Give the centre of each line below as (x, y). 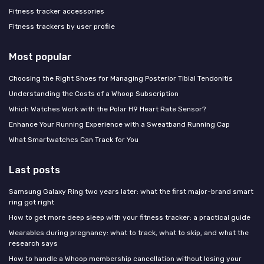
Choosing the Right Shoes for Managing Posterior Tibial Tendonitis (121, 79)
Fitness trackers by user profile (62, 27)
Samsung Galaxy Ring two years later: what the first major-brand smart (131, 192)
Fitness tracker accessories (57, 11)
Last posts (34, 170)
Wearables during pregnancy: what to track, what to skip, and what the (129, 233)
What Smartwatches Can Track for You (74, 140)
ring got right (32, 202)
